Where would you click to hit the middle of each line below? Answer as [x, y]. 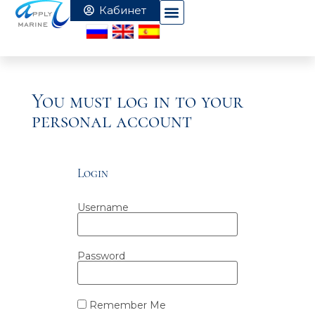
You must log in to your [137, 101]
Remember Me [126, 306]
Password [101, 256]
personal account [111, 121]
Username [103, 207]
